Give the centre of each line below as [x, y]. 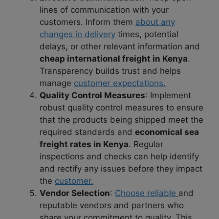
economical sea [167, 132]
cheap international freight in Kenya [114, 58]
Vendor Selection [75, 193]
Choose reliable [147, 193]
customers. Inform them [88, 22]
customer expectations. [120, 83]
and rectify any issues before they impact [121, 168]
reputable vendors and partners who [112, 205]
